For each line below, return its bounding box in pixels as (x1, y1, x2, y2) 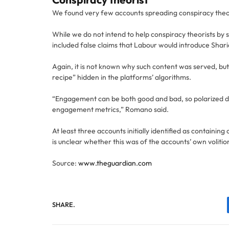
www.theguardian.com (78, 158, 152, 168)
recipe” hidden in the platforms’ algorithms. (52, 72, 191, 82)
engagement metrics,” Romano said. (52, 104, 169, 114)
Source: (52, 158, 78, 168)
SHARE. (52, 200, 75, 209)
